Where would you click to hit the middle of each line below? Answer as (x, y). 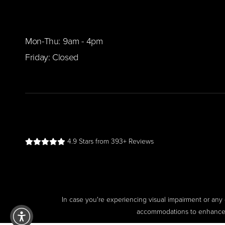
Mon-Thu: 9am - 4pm (64, 41)
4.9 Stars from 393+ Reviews (109, 141)
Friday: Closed (52, 57)
